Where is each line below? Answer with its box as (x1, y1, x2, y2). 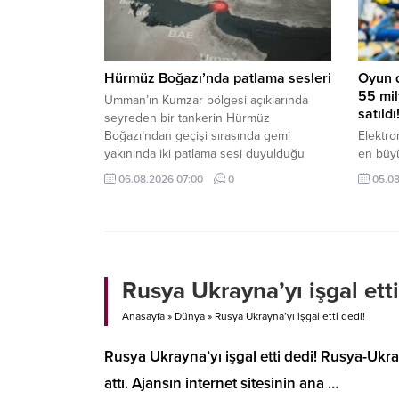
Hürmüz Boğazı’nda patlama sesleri (104, 69, 331, 88)
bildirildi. (104, 164, 149, 180)
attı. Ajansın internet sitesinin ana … (104, 374, 338, 394)
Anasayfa (122, 310, 165, 323)
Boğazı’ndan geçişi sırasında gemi (104, 128, 290, 144)
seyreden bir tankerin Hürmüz (104, 110, 270, 126)
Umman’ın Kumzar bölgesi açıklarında (104, 93, 308, 109)
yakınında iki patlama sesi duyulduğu (104, 146, 305, 162)
